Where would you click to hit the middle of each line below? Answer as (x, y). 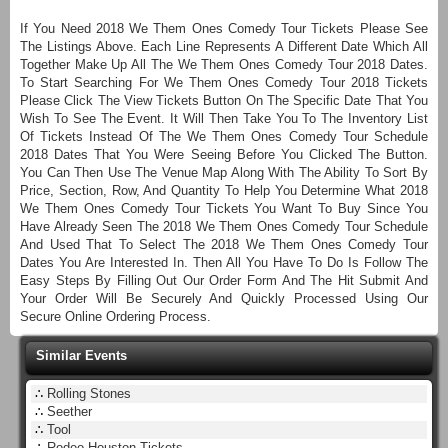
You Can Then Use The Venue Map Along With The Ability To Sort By (224, 172)
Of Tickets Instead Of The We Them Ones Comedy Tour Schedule (224, 136)
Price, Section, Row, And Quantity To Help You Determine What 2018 (224, 190)
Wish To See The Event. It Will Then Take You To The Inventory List (224, 118)
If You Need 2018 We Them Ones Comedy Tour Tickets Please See (224, 28)
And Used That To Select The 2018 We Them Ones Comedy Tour (224, 244)
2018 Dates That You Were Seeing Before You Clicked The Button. (224, 154)
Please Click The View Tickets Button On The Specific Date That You (224, 100)
